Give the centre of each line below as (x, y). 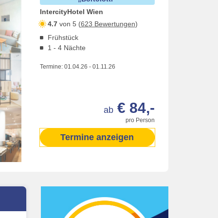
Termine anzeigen (97, 137)
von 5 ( (69, 24)
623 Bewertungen (108, 24)
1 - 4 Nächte (66, 48)
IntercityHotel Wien (71, 12)
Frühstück (63, 37)
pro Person (140, 120)
